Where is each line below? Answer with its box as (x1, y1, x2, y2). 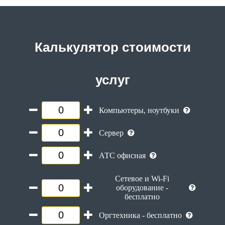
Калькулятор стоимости (34, 40, 191, 55)
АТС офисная (99, 151, 146, 160)
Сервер (99, 128, 124, 137)
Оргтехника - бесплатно (99, 210, 182, 219)
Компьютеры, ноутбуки (99, 105, 179, 115)
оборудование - (116, 183, 168, 192)
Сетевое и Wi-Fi (115, 174, 169, 183)
